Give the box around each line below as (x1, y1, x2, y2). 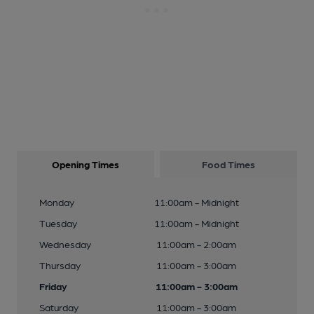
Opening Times (52, 158, 119, 170)
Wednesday (39, 238, 91, 250)
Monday (39, 196, 74, 207)
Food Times (202, 158, 255, 170)
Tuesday (39, 217, 77, 228)
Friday (39, 280, 67, 292)
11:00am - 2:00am (156, 238, 236, 250)
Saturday (39, 301, 78, 313)
